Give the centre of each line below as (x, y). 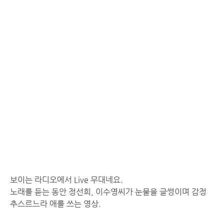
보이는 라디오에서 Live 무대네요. (66, 180)
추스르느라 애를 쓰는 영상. (55, 204)
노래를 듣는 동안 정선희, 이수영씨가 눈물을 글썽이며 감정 (108, 192)
